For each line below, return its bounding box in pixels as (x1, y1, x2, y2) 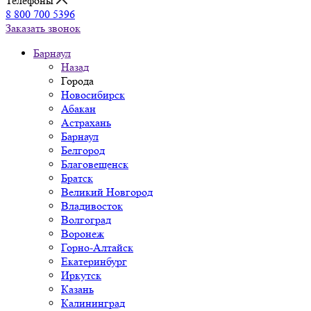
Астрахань (61, 116, 111, 129)
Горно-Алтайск (61, 241, 133, 254)
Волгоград (61, 213, 111, 226)
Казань (61, 283, 94, 296)
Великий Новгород (61, 185, 153, 199)
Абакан (61, 102, 96, 115)
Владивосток (61, 199, 123, 212)
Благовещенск (61, 158, 128, 171)
